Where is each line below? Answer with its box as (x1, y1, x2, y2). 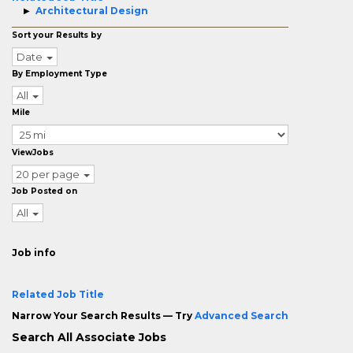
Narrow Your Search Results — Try (12, 310, 195, 321)
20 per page (17, 168, 80, 180)
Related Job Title (12, 288, 104, 300)
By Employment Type (12, 69, 107, 79)
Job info (12, 247, 56, 258)
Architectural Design (35, 5, 148, 17)
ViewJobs (12, 147, 54, 158)
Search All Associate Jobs (12, 330, 166, 344)
